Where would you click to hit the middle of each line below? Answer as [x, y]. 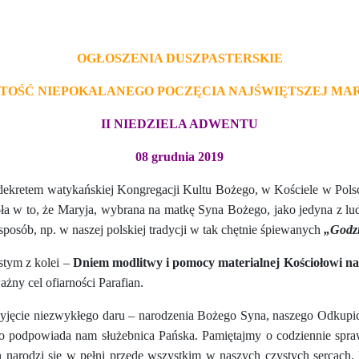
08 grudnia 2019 [179, 156]
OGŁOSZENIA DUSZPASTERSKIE [179, 58]
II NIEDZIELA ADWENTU [179, 123]
